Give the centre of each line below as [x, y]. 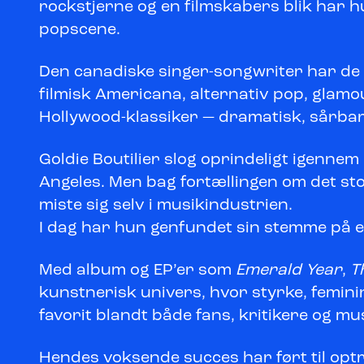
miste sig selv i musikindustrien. [166, 205]
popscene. [80, 30]
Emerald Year [289, 270]
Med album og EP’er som [137, 270]
